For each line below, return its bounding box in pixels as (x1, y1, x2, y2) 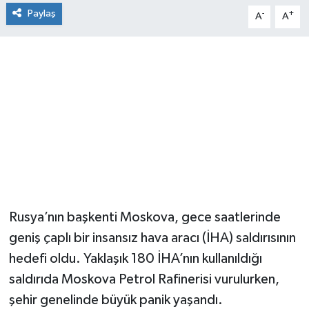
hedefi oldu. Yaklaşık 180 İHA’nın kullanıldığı (8, 252, 262, 266)
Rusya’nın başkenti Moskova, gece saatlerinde (8, 210, 281, 225)
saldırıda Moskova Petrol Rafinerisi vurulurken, (8, 272, 279, 287)
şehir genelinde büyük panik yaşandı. (8, 293, 223, 308)
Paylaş (27, 8, 56, 19)
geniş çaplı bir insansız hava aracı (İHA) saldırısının (8, 231, 296, 246)
